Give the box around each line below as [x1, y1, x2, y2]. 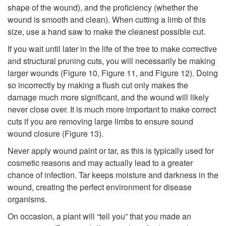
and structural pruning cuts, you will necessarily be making [8, 55, 215, 67]
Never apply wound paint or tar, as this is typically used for [8, 145, 214, 157]
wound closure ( [8, 128, 65, 140]
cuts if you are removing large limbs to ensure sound [8, 116, 193, 128]
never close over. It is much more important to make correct [8, 103, 216, 116]
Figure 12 [155, 67, 190, 79]
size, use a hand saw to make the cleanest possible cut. [8, 26, 205, 38]
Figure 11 [101, 67, 136, 79]
